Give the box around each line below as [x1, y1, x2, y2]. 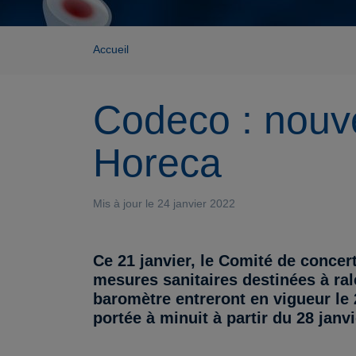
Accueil [93, 43, 129, 56]
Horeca [93, 141, 222, 185]
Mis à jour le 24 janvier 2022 [93, 197, 235, 210]
